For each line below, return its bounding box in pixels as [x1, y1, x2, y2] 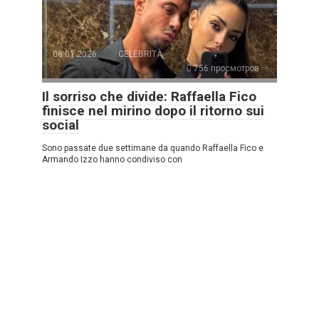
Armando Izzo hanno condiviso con [42, 154, 182, 164]
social [42, 116, 79, 133]
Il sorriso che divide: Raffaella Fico [42, 88, 256, 105]
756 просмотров [192, 63, 259, 73]
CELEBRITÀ [118, 48, 162, 59]
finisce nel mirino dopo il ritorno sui [42, 102, 264, 119]
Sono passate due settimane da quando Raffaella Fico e [42, 142, 263, 153]
